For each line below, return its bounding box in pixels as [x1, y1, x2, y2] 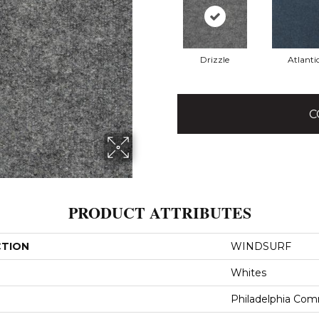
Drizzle [200, 54, 229, 66]
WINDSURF [231, 239, 291, 253]
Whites [231, 266, 266, 279]
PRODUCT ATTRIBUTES [68, 200, 251, 224]
